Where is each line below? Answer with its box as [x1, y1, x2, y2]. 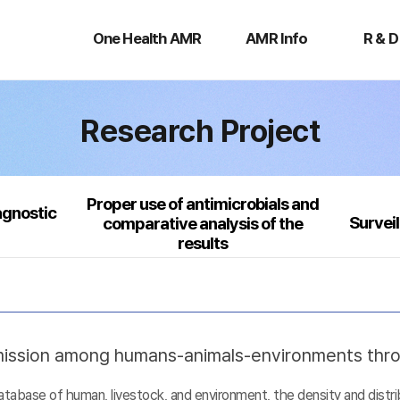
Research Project [80, 112, 320, 149]
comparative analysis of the [103, 213, 303, 234]
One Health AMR [92, 29, 201, 47]
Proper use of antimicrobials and [87, 194, 319, 214]
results [178, 233, 228, 254]
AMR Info [246, 29, 308, 47]
